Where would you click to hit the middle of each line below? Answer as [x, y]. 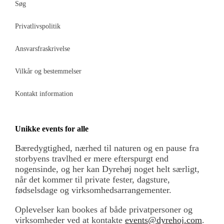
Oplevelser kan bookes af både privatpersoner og [104, 209]
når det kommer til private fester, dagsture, [92, 179]
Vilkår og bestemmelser [48, 71]
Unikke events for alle [52, 129]
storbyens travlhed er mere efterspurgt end [92, 158]
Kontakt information [44, 94]
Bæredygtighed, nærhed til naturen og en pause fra [107, 148]
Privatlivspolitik [38, 26]
